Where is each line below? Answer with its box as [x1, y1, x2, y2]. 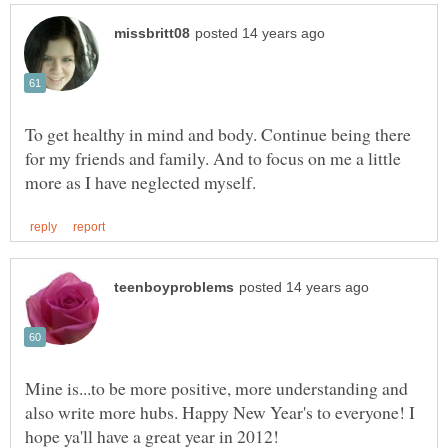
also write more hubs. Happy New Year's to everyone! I [25, 400, 415, 425]
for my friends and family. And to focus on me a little [25, 146, 401, 171]
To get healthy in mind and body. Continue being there [25, 122, 411, 147]
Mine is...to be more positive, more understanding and [25, 376, 408, 401]
